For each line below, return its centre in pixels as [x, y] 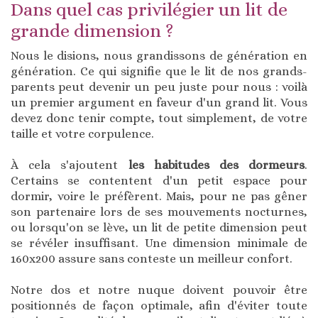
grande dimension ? [92, 31]
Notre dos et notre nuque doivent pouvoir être [159, 290]
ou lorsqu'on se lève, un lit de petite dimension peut [159, 228]
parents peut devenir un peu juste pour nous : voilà [159, 87]
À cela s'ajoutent [70, 165]
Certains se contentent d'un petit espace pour [159, 181]
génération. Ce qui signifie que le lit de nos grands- [159, 72]
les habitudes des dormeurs [216, 165]
